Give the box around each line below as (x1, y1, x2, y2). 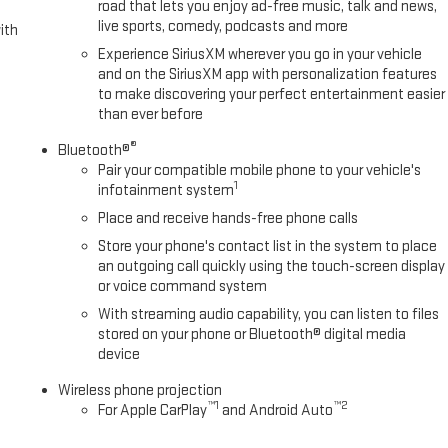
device (98, 344, 141, 364)
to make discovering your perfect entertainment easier (98, 84, 446, 104)
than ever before (98, 104, 204, 124)
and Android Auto (219, 400, 334, 420)
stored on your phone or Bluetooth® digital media (98, 324, 407, 344)
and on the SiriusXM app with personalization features (98, 64, 438, 84)
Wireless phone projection (58, 380, 223, 400)
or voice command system (98, 276, 268, 296)
